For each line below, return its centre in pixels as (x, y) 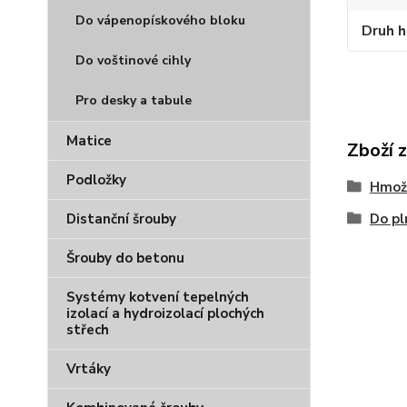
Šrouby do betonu (125, 258)
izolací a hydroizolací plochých (165, 313)
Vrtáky (89, 369)
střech (88, 330)
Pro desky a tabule (134, 100)
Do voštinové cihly (133, 60)
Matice (89, 141)
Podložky (96, 180)
